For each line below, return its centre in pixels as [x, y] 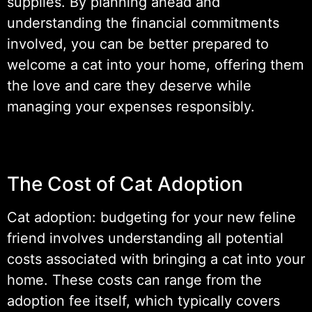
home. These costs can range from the [134, 280]
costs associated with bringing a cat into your [156, 259]
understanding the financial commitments [143, 23]
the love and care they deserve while [129, 85]
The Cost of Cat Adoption [125, 184]
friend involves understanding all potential [145, 238]
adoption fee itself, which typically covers [143, 301]
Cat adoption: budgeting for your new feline [151, 217]
